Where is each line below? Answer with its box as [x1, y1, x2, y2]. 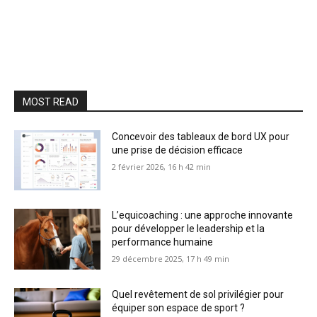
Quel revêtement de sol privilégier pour [112, 288, 284, 300]
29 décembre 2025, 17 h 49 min [112, 253, 230, 265]
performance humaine [112, 236, 214, 248]
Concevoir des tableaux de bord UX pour [112, 130, 290, 142]
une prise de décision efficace [112, 144, 243, 156]
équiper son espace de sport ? [112, 301, 246, 313]
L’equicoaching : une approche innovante [112, 209, 294, 221]
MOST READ [23, 96, 79, 108]
